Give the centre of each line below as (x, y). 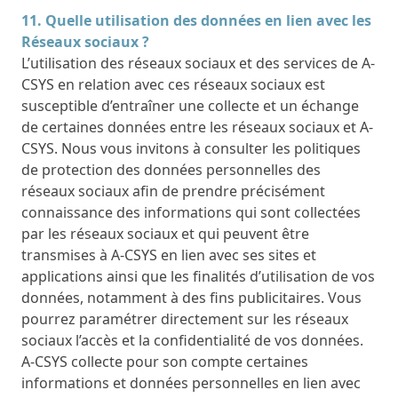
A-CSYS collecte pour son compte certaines (165, 361)
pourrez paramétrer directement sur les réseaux (185, 318)
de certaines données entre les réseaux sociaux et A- (197, 127)
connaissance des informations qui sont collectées (191, 212)
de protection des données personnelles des (171, 169)
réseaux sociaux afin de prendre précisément (173, 191)
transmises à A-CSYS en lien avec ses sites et (169, 255)
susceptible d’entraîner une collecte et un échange (190, 105)
